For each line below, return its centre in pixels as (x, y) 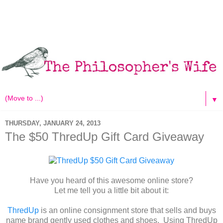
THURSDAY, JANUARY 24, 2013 (53, 123)
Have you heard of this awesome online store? (111, 181)
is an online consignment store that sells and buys (127, 211)
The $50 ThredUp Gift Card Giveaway (105, 137)
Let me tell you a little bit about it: (111, 191)
